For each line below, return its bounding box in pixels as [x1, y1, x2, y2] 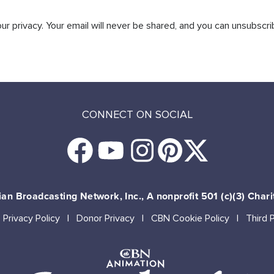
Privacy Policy [2, 212, 60, 224]
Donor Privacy [76, 212, 135, 224]
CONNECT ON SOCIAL [81, 107, 193, 121]
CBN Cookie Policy [150, 212, 229, 224]
